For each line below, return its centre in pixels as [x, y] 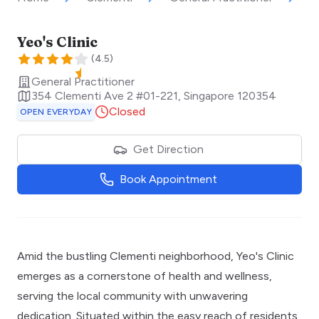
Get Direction [168, 149]
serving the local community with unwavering [132, 296]
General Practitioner [83, 81]
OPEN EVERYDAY [56, 111]
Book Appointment [168, 179]
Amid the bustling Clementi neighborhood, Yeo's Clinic [156, 256]
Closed [127, 111]
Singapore [209, 95]
